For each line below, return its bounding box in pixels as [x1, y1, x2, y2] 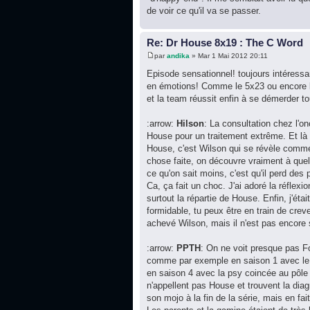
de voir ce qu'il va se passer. [147, 5, 261, 16]
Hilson [176, 118, 204, 129]
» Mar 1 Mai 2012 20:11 [190, 52, 268, 60]
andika [167, 52, 190, 60]
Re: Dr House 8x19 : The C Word [147, 36, 303, 48]
